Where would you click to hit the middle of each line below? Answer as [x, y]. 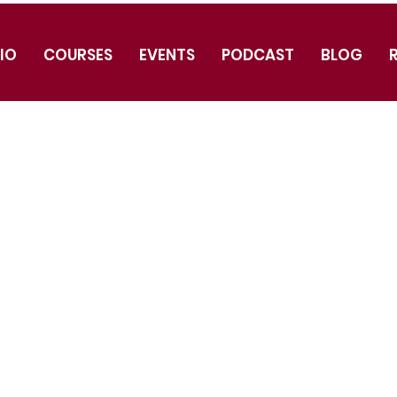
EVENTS [167, 55]
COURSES [78, 55]
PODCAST [257, 55]
